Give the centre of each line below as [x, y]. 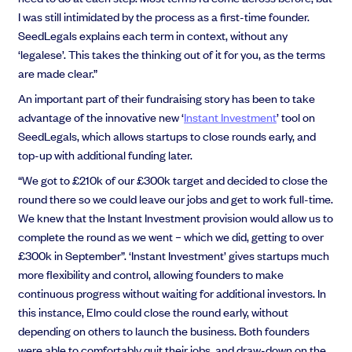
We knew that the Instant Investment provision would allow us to [176, 218]
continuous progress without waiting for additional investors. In [172, 293]
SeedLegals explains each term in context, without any [153, 35]
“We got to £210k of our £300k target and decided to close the [173, 180]
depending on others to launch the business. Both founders [164, 331]
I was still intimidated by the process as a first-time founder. [164, 16]
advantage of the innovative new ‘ [101, 117]
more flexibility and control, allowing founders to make [151, 274]
